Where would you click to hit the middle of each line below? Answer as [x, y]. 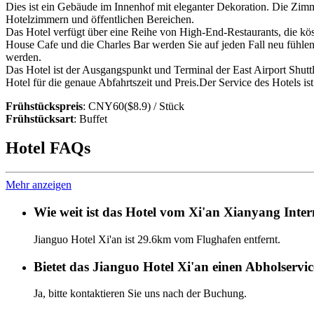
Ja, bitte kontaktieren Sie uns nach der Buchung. [140, 294]
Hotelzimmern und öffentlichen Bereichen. [100, 19]
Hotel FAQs [48, 148]
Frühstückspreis [44, 106]
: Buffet [90, 118]
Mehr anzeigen [39, 185]
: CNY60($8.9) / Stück [134, 106]
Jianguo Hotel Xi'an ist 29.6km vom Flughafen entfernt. [157, 239]
